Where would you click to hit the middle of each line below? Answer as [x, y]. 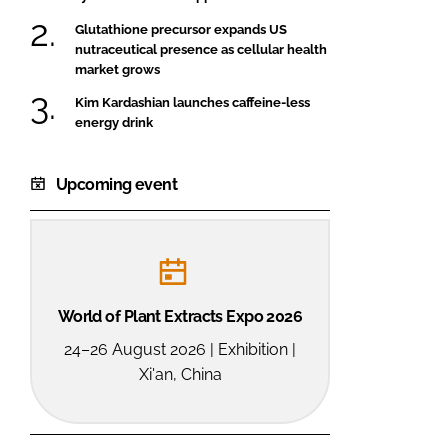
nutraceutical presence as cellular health [201, 49]
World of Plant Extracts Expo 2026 [180, 316]
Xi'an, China [180, 374]
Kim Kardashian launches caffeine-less [192, 102]
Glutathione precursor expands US [181, 29]
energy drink [114, 122]
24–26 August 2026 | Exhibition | [180, 349]
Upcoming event [117, 184]
